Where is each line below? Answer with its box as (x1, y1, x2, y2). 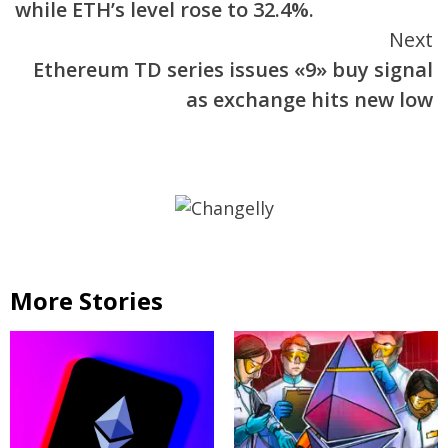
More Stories (10, 284, 163, 318)
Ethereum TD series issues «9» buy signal (33, 56, 433, 84)
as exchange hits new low (186, 86, 433, 114)
